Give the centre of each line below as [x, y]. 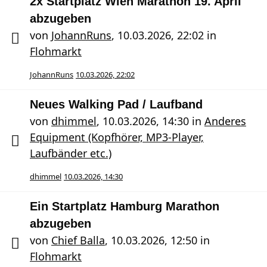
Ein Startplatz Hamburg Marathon [125, 206]
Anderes [225, 121]
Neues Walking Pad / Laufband [116, 104]
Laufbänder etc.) [71, 153]
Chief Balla [78, 240]
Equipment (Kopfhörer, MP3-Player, [117, 137]
